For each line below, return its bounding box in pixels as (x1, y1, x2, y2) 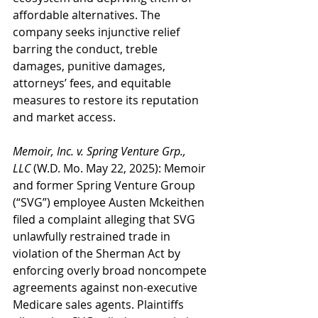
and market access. (13, 109, 116, 125)
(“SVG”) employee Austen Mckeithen (13, 194, 207, 210)
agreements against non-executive (13, 280, 200, 295)
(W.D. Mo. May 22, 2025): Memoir (31, 160, 209, 176)
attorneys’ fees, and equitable (13, 75, 174, 91)
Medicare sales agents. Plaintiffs (13, 297, 187, 312)
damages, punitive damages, (13, 58, 168, 74)
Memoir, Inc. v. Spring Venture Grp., (13, 143, 189, 159)
